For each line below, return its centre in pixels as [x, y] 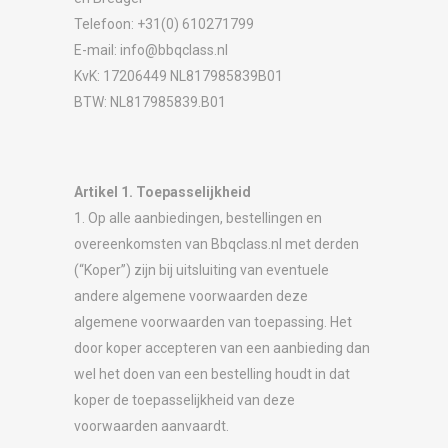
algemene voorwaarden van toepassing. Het [213, 321]
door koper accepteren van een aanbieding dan [222, 347]
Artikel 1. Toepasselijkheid [162, 191]
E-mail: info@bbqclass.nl [151, 49]
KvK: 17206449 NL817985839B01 [178, 75]
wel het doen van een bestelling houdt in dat [212, 373]
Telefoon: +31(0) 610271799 [164, 23]
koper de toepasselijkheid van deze [184, 399]
